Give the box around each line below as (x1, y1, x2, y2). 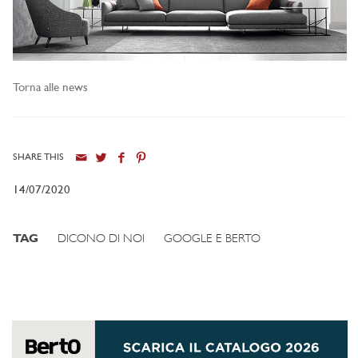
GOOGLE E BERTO (164, 233, 261, 246)
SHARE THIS (13, 153, 64, 163)
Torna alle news (13, 82, 88, 94)
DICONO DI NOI (58, 233, 145, 246)
